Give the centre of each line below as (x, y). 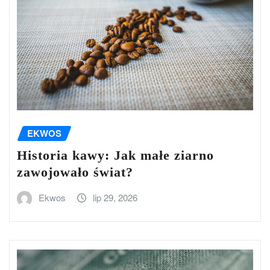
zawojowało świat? (75, 172)
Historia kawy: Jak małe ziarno (115, 155)
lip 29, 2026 (115, 198)
